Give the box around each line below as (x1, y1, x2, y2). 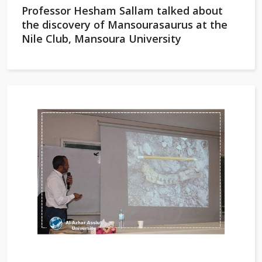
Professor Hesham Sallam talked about (22, 4, 223, 18)
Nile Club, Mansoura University (22, 32, 181, 46)
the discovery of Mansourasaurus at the (22, 18, 227, 32)
